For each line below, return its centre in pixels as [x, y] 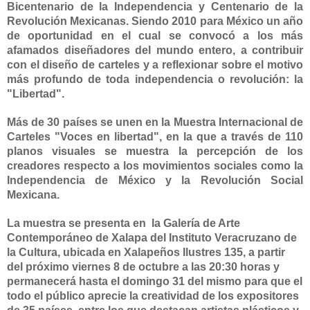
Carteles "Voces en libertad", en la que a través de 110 [155, 136]
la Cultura [32, 252]
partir [270, 252]
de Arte [220, 223]
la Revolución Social [243, 180]
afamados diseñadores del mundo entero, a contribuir [155, 50]
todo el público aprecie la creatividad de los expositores [153, 295]
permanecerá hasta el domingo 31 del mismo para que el [155, 281]
